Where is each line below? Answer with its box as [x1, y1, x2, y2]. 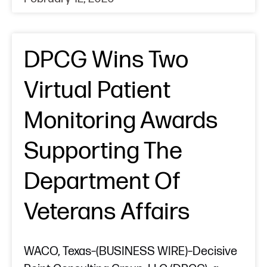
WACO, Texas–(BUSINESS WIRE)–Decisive [24, 244, 237, 259]
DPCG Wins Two [24, 46, 188, 75]
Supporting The [24, 137, 182, 166]
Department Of [24, 167, 181, 197]
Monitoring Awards [24, 107, 218, 136]
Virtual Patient [24, 76, 170, 105]
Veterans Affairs [24, 198, 190, 227]
